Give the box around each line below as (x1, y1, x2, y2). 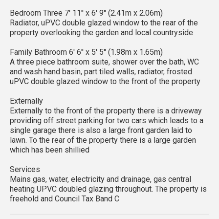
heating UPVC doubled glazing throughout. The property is (10, 184, 207, 194)
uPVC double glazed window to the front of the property (10, 76, 200, 86)
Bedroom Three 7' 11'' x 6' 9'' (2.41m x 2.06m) (10, 8, 163, 18)
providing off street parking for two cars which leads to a (10, 115, 203, 125)
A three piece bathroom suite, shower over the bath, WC (10, 57, 199, 66)
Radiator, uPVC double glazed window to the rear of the (10, 18, 198, 27)
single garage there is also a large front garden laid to (10, 125, 192, 135)
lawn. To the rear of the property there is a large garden (10, 135, 196, 145)
